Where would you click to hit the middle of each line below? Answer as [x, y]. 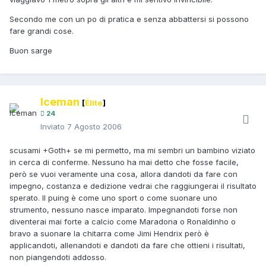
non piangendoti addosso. [58, 257]
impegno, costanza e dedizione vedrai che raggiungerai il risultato [133, 186]
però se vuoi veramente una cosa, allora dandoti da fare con [123, 174]
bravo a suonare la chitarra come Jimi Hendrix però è [109, 234]
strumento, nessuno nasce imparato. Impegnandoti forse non [123, 210]
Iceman [60, 102]
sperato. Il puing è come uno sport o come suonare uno [113, 198]
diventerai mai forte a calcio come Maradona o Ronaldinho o [123, 222]
